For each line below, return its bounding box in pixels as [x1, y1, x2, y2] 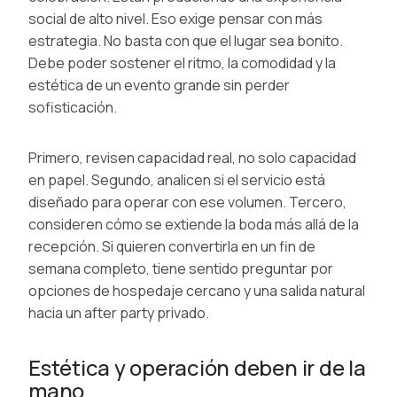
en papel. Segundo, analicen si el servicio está [28, 169, 325, 190]
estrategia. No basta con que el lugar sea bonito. [28, 30, 343, 51]
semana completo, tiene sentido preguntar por [28, 258, 333, 278]
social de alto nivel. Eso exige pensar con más [28, 8, 323, 28]
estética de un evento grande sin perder [28, 74, 290, 95]
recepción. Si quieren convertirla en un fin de [28, 236, 315, 256]
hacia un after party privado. [28, 302, 209, 323]
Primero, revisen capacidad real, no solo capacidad [28, 147, 356, 167]
